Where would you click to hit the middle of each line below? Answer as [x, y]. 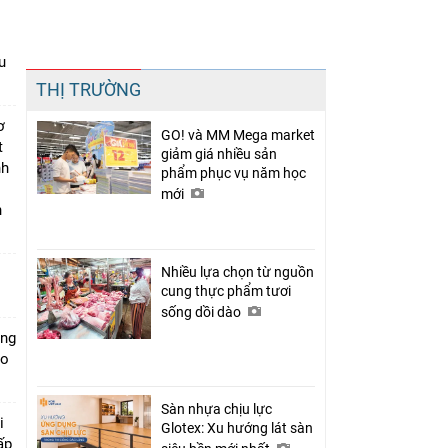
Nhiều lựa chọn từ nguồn [237, 271]
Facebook [139, 100]
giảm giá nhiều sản [219, 153]
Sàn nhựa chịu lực [216, 408]
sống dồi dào [202, 311]
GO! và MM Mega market [238, 134]
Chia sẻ [152, 67]
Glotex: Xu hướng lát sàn [237, 427]
